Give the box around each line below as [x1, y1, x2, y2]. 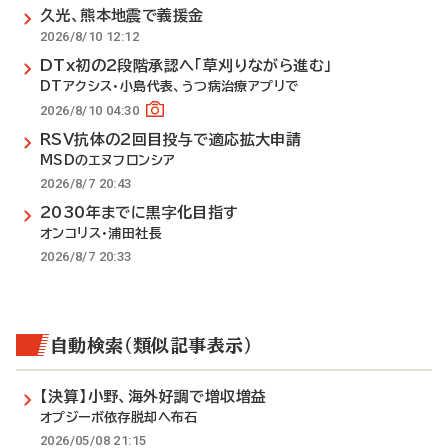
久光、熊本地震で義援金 [40, 8, 204, 23]
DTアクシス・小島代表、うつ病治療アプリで [40, 80, 299, 93]
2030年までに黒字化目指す [40, 205, 239, 220]
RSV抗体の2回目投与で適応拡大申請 [40, 132, 302, 147]
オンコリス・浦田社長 [40, 227, 163, 240]
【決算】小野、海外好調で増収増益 [40, 389, 267, 404]
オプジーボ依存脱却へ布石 [40, 411, 198, 424]
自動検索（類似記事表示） [50, 336, 253, 354]
